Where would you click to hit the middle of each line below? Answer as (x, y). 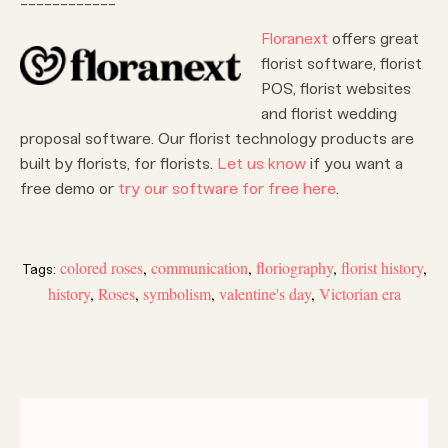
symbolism (176, 294)
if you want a (354, 164)
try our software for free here (227, 189)
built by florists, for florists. (118, 164)
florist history (381, 268)
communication (199, 268)
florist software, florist (341, 64)
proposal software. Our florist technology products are (217, 139)
